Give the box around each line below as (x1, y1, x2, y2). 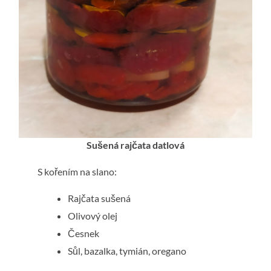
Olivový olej (68, 210, 118, 222)
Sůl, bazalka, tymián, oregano (68, 245, 187, 257)
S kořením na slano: (38, 166, 117, 178)
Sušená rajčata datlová (86, 139, 184, 151)
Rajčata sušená (68, 192, 131, 204)
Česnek (68, 227, 100, 240)
